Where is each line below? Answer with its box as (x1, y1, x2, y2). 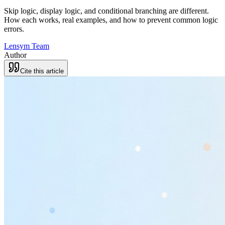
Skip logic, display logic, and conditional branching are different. (4, 6, 209, 15)
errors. (4, 24, 24, 33)
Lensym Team (4, 41, 49, 50)
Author (4, 50, 27, 59)
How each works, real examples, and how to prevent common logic (4, 15, 218, 24)
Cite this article (20, 67, 64, 75)
